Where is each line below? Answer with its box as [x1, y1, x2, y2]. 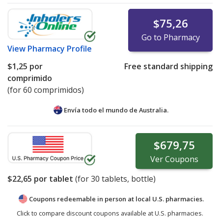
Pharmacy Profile [27, 43, 92, 54]
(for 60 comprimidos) [7, 84, 84, 95]
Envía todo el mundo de [62, 105, 139, 114]
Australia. [139, 105, 168, 114]
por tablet [32, 173, 73, 184]
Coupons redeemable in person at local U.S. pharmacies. [28, 194, 204, 203]
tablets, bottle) [100, 173, 156, 184]
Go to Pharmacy [141, 31, 200, 43]
